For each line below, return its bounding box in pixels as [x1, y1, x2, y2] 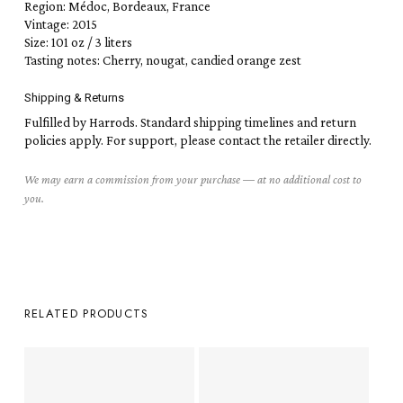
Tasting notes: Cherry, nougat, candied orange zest [23, 52, 301, 67]
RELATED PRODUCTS [23, 305, 149, 323]
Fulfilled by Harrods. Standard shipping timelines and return [23, 115, 356, 130]
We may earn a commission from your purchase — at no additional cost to [23, 172, 362, 186]
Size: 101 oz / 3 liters [23, 34, 132, 49]
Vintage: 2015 [23, 16, 97, 31]
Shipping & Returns [23, 91, 124, 105]
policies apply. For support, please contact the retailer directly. [23, 133, 372, 148]
